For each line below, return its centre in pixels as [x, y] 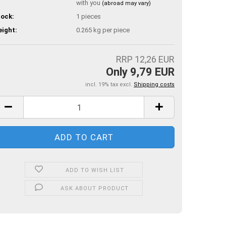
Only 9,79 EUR [140, 72]
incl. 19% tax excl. [109, 84]
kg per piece [111, 30]
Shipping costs [154, 84]
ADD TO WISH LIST [95, 170]
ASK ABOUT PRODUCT [95, 188]
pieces [91, 16]
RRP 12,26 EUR [145, 59]
